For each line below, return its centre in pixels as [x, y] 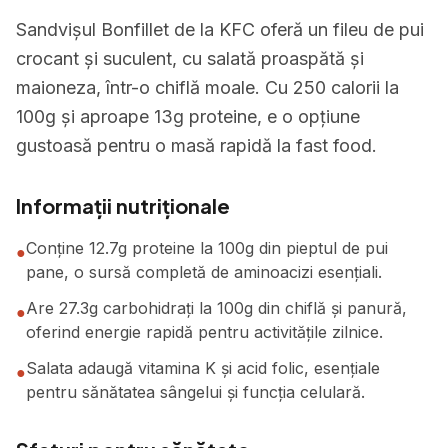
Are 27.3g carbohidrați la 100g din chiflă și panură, [216, 308]
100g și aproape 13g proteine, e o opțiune [188, 116]
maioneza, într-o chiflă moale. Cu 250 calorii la [207, 87]
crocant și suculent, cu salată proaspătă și [190, 58]
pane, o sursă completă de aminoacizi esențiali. [204, 272]
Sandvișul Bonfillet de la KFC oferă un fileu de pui [220, 29]
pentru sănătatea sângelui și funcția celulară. [195, 392]
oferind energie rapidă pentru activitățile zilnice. [204, 332]
